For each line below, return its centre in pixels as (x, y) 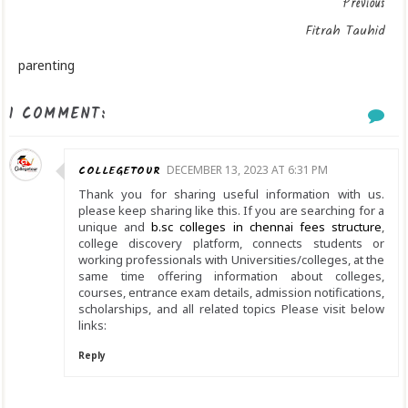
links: (92, 325)
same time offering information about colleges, (231, 276)
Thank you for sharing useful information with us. (231, 194)
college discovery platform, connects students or (231, 243)
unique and (115, 227)
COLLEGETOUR (120, 171)
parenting (46, 65)
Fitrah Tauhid (346, 31)
